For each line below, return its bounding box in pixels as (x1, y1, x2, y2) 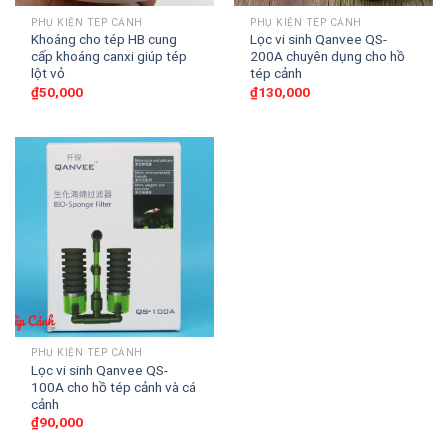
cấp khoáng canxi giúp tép (31, 48, 188, 65)
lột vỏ (31, 65, 66, 82)
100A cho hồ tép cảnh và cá (31, 378, 197, 395)
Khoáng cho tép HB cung (31, 31, 178, 48)
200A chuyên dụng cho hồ (250, 48, 406, 65)
